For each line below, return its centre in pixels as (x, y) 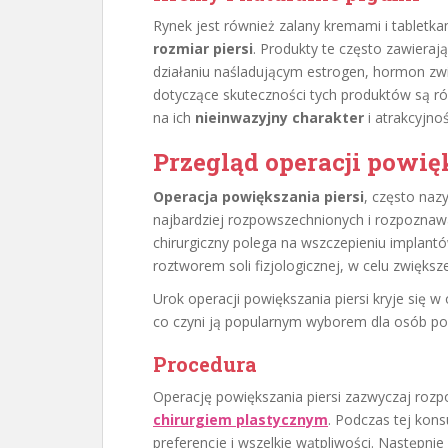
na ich (174, 117)
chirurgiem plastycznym (240, 419)
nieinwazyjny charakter (279, 117)
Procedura (205, 364)
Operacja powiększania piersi (258, 196)
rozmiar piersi (203, 48)
